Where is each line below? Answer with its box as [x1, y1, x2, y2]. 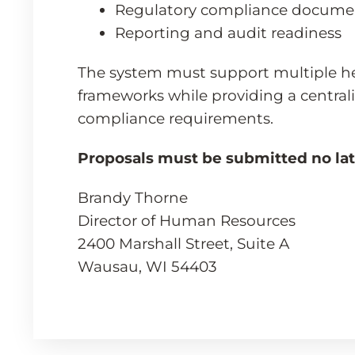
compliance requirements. [77, 109, 273, 128]
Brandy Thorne [77, 189, 188, 208]
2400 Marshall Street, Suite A [77, 235, 289, 254]
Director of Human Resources [77, 212, 296, 231]
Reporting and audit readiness [114, 24, 342, 43]
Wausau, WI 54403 [77, 258, 217, 277]
